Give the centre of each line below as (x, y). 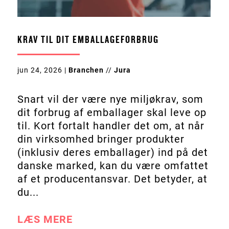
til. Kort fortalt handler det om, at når (111, 125)
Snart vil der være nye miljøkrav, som (110, 99)
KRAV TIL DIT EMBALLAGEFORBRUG (88, 40)
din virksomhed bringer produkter (101, 139)
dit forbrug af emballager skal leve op (112, 112)
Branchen (86, 70)
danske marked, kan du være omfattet (113, 165)
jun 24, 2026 (40, 70)
